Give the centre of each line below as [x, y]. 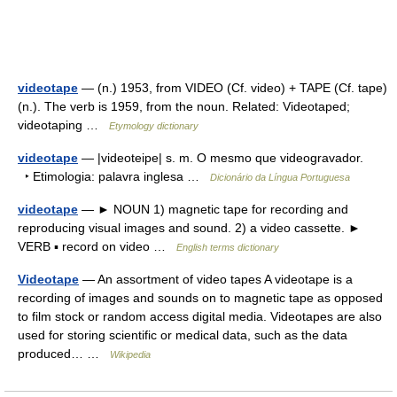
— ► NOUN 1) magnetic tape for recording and [213, 209]
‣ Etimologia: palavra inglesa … [114, 176]
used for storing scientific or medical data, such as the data [183, 335]
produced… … [64, 354]
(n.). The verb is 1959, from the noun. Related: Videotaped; [184, 106]
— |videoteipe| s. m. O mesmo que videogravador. [221, 158]
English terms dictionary [228, 247]
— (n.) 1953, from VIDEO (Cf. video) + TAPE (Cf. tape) [233, 88]
